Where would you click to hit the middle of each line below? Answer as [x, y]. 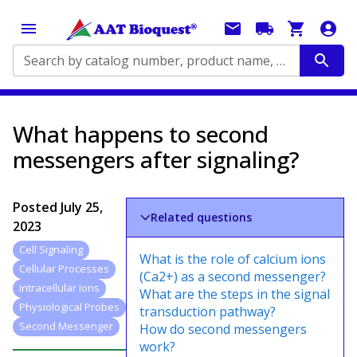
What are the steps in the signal [235, 294]
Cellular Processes [64, 269]
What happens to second [141, 134]
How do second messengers [223, 329]
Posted [37, 207]
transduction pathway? [208, 312]
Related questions [202, 217]
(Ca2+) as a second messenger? [233, 277]
